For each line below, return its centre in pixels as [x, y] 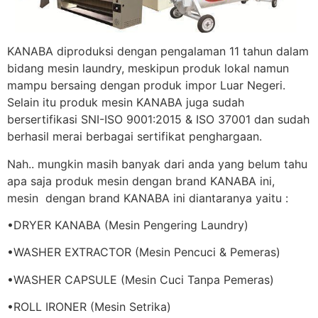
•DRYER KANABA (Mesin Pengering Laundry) [128, 225]
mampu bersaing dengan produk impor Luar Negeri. [146, 86]
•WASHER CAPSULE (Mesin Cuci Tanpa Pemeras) [141, 279]
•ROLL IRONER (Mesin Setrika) [89, 307]
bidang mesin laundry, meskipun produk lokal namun [148, 68]
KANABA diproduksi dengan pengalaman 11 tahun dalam [158, 51]
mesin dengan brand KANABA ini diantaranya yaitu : [148, 198]
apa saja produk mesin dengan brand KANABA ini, [141, 181]
